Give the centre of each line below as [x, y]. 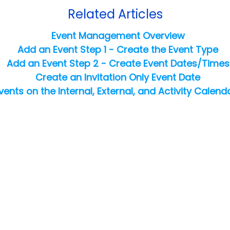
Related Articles [115, 14]
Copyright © [88, 209]
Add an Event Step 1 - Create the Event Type [118, 50]
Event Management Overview [118, 36]
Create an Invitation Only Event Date [118, 78]
